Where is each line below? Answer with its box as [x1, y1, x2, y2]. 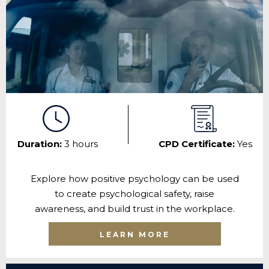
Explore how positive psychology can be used [30, 173, 239, 185]
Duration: [17, 138, 64, 150]
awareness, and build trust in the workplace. [34, 203, 235, 215]
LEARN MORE [99, 230, 170, 240]
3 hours [64, 138, 98, 150]
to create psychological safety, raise [55, 188, 214, 200]
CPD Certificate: [158, 138, 237, 150]
